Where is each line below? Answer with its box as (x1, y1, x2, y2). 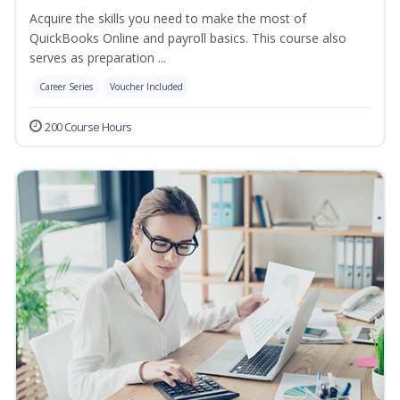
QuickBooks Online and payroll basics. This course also (29, 29, 346, 47)
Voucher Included (110, 80, 183, 94)
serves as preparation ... (29, 49, 166, 67)
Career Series (39, 80, 93, 94)
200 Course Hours (45, 119, 132, 136)
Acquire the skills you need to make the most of (29, 10, 306, 28)
